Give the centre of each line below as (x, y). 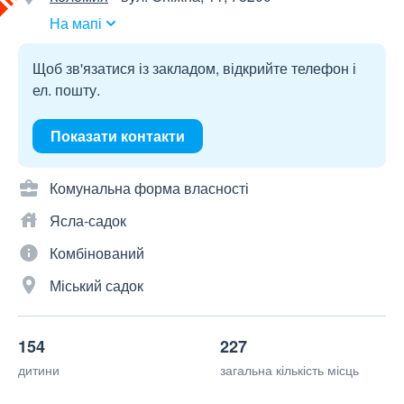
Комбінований (97, 253)
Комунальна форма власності (149, 188)
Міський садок (96, 285)
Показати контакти (118, 136)
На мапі (76, 23)
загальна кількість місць (289, 370)
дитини (39, 370)
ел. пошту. (66, 90)
